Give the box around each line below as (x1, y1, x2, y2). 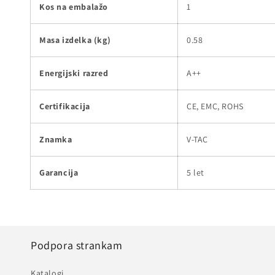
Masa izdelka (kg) (39, 34, 111, 45)
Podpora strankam (31, 238, 123, 252)
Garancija (39, 166, 79, 178)
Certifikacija (39, 100, 90, 112)
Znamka (39, 133, 72, 145)
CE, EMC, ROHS (187, 100, 244, 112)
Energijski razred (39, 67, 109, 79)
